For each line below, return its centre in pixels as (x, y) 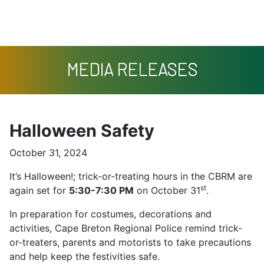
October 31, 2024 (48, 152)
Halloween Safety (82, 130)
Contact (166, 29)
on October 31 (167, 190)
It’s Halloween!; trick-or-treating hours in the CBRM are (131, 176)
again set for (39, 190)
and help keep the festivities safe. (85, 256)
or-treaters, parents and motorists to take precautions (130, 242)
